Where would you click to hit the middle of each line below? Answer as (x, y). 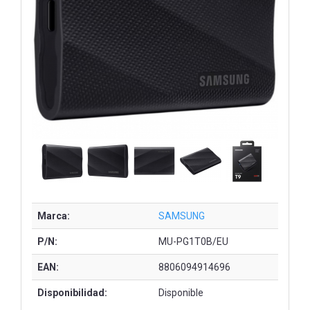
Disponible (181, 292)
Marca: (54, 216)
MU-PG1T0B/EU (193, 241)
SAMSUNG (182, 216)
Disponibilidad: (72, 292)
